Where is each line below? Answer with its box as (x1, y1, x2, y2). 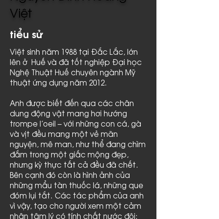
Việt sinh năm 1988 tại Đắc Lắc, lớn (10, 46, 138, 57)
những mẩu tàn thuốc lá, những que (10, 180, 143, 190)
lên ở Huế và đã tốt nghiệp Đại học (10, 57, 142, 67)
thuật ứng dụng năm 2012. (10, 77, 107, 88)
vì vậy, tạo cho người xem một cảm (10, 200, 141, 211)
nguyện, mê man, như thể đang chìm (10, 139, 146, 149)
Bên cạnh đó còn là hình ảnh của (10, 170, 130, 180)
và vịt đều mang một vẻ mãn (10, 129, 118, 139)
